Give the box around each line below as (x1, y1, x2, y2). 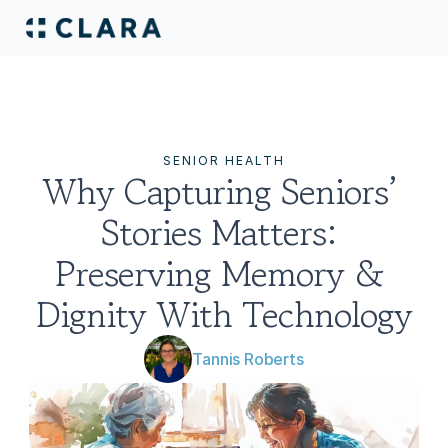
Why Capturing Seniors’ (42, 165, 396, 217)
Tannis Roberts (192, 349, 304, 369)
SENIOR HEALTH (163, 153, 285, 168)
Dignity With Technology (36, 288, 412, 340)
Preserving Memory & (54, 247, 384, 299)
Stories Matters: (101, 206, 337, 258)
